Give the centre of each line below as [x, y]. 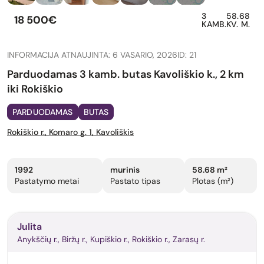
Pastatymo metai [47, 181]
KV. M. [238, 24]
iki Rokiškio [35, 89]
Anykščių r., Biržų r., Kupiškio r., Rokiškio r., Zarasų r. [111, 240]
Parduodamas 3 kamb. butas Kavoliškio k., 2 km [126, 75]
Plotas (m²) [212, 181]
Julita [29, 227]
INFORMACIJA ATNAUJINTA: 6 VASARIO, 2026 [92, 55]
